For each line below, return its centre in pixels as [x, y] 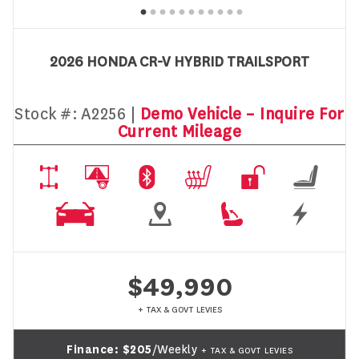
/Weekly [176, 349]
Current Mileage [179, 131]
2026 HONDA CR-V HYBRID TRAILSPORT [179, 62]
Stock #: [46, 114]
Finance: [95, 349]
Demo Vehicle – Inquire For [242, 114]
